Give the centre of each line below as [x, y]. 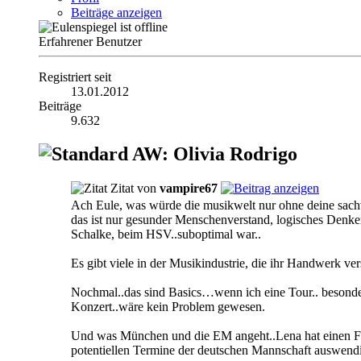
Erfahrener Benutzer [90, 41]
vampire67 [189, 189]
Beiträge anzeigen [116, 12]
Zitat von [133, 189]
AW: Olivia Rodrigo [213, 154]
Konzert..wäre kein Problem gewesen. [168, 307]
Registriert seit [75, 77]
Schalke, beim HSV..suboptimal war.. [166, 234]
